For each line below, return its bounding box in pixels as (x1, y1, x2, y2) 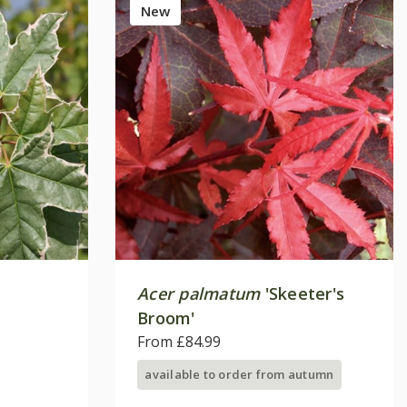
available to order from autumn (144, 365, 334, 382)
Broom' (137, 306, 195, 329)
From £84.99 (137, 331, 221, 352)
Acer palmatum (137, 282, 261, 304)
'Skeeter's (260, 282, 345, 304)
